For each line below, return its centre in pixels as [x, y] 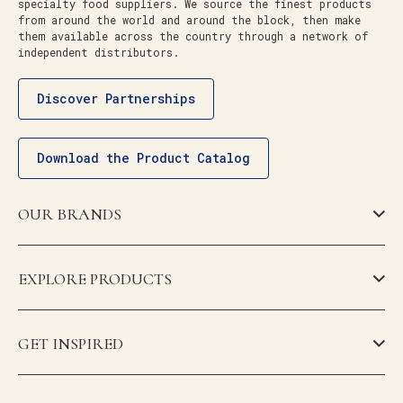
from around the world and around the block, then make [189, 19]
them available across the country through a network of [193, 36]
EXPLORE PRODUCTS [95, 278]
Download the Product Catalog [143, 157]
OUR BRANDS [70, 214]
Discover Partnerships [116, 98]
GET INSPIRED [71, 343]
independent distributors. [99, 52]
